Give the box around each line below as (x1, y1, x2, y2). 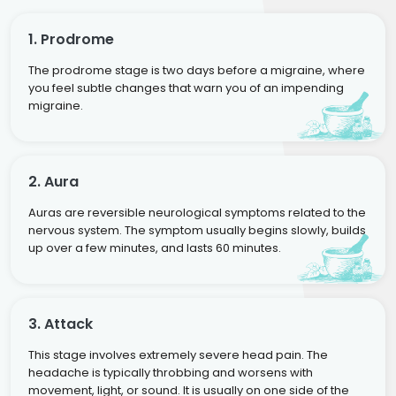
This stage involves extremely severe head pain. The (28, 346, 328, 363)
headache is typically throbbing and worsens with (28, 363, 313, 381)
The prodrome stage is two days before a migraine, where (28, 61, 365, 79)
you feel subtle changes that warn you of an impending (28, 79, 344, 96)
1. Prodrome (28, 28, 114, 49)
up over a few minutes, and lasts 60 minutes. (28, 239, 281, 256)
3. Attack (28, 313, 93, 334)
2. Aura (28, 171, 79, 192)
